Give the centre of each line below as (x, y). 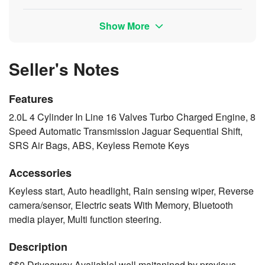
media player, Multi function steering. (85, 219)
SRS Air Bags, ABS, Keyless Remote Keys (99, 145)
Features (31, 98)
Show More (126, 25)
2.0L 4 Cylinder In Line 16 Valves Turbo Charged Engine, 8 (132, 117)
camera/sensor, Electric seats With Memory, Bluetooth (121, 205)
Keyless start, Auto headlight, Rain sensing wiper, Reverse (131, 190)
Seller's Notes (64, 69)
